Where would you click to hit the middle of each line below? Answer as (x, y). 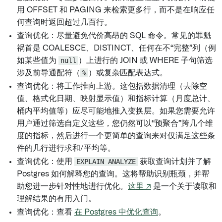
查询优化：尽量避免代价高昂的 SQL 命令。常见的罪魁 (114, 36)
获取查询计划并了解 (174, 162)
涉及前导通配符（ (49, 73)
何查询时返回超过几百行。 (64, 22)
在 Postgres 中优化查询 (116, 212)
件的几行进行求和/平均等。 (66, 148)
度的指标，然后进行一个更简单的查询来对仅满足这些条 (116, 136)
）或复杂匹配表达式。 (128, 73)
